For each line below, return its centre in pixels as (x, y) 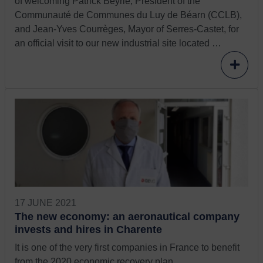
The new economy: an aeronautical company (127, 217)
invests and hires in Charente (88, 230)
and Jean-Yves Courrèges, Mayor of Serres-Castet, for (127, 29)
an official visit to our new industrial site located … (118, 43)
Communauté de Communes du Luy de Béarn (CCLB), (128, 15)
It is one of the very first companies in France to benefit (127, 248)
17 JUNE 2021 (45, 203)
